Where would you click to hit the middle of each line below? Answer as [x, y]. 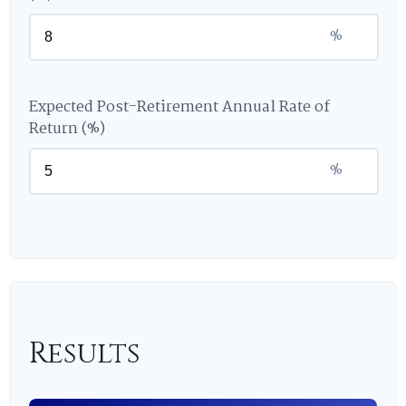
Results [85, 354]
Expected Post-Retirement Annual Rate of [179, 107]
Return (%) [67, 129]
